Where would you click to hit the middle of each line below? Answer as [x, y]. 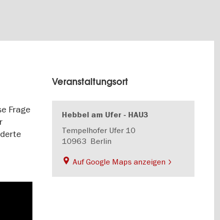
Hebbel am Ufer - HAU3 [105, 115]
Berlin [101, 141]
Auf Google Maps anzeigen [119, 162]
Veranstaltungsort [90, 82]
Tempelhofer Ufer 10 [99, 130]
